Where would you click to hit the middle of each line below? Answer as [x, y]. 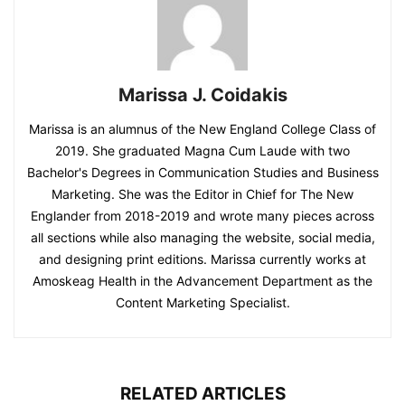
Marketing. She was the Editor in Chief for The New [202, 193]
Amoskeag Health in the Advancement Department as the [202, 280]
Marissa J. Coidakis [202, 94]
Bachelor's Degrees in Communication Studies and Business [202, 172]
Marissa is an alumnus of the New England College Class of [202, 128]
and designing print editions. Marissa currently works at [202, 259]
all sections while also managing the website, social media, [202, 237]
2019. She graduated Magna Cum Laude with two [202, 150]
